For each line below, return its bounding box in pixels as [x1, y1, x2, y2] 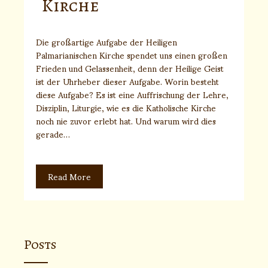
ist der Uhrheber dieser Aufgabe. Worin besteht [36, 68, 219, 93]
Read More [48, 163, 91, 188]
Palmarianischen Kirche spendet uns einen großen [36, 42, 227, 67]
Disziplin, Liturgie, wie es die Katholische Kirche [36, 95, 216, 120]
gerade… [36, 121, 70, 146]
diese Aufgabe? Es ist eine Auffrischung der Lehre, [36, 81, 229, 106]
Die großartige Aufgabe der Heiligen [36, 29, 177, 54]
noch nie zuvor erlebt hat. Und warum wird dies [36, 108, 216, 133]
